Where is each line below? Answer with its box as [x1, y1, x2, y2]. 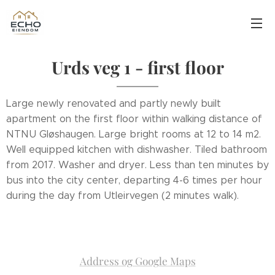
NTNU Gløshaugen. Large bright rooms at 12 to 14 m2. [6, 128, 261, 140]
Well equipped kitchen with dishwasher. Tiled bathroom [6, 144, 267, 155]
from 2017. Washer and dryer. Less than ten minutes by [6, 159, 269, 171]
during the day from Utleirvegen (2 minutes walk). [6, 190, 239, 201]
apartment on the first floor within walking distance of [6, 113, 262, 125]
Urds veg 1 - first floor [51, 56, 224, 79]
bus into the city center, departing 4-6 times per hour [6, 174, 262, 186]
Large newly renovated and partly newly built [6, 98, 221, 109]
